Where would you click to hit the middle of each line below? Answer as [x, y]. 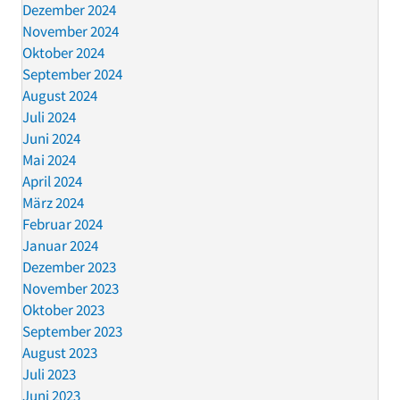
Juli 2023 [49, 375]
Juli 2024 [49, 117]
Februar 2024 [62, 225]
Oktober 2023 [63, 310]
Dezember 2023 [69, 267]
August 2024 [60, 96]
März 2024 [53, 203]
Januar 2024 [60, 246]
